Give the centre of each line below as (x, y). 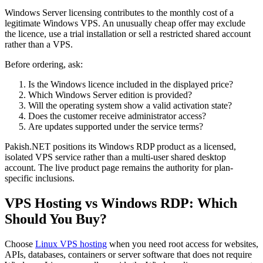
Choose (20, 244)
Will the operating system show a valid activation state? (130, 106)
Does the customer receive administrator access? (117, 116)
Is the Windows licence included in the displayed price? (131, 85)
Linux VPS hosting (71, 244)
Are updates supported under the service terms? (116, 127)
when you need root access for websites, (183, 244)
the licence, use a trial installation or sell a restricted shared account (128, 34)
